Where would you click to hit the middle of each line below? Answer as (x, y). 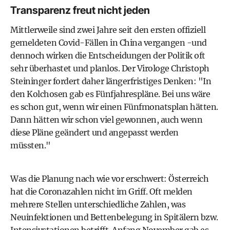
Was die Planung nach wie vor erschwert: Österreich (109, 179)
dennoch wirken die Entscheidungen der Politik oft (108, 55)
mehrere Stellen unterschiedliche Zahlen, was (98, 204)
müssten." (31, 145)
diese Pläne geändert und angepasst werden (94, 132)
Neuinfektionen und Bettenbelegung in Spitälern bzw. (114, 217)
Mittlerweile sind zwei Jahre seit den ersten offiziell (108, 30)
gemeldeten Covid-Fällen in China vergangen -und (109, 43)
